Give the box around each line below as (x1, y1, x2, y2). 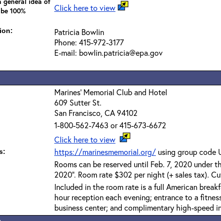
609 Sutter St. (54, 97, 102, 108)
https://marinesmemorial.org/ (54, 147, 156, 157)
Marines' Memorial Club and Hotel (54, 87, 167, 97)
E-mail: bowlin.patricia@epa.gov (54, 47, 163, 58)
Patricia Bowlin (54, 27, 104, 37)
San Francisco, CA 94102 (54, 108, 138, 118)
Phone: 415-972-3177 (54, 37, 124, 47)
